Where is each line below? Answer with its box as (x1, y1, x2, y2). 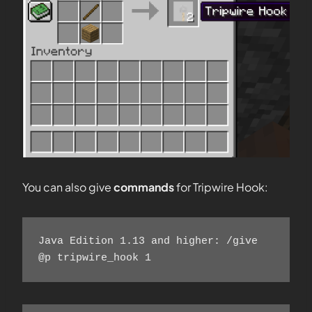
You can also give (22, 180, 114, 194)
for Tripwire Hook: (176, 180, 268, 194)
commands (114, 180, 176, 194)
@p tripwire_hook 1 (38, 251, 151, 264)
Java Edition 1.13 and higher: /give (38, 235, 258, 247)
